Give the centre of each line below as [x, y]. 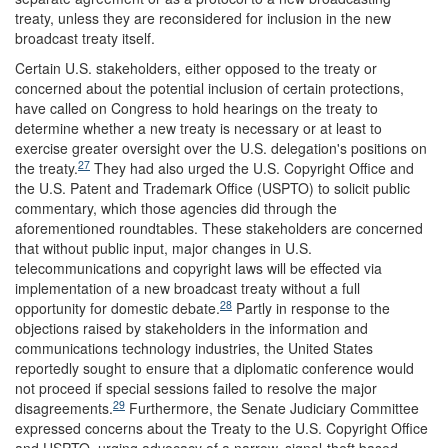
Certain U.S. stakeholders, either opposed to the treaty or [196, 68]
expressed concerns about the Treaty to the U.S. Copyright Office [221, 428]
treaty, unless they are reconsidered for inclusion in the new [203, 18]
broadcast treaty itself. [85, 38]
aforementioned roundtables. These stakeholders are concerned [219, 228]
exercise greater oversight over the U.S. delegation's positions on [221, 148]
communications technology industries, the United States [194, 348]
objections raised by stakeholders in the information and [191, 328]
